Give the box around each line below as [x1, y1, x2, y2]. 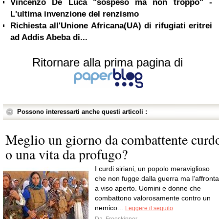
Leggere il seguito [125, 205, 173, 212]
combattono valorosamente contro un [95, 194, 211, 202]
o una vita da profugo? [5, 145, 128, 163]
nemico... [95, 204, 125, 212]
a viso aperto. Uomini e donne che [95, 184, 201, 192]
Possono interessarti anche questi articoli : [17, 108, 147, 115]
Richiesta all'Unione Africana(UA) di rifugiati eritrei [10, 21, 212, 30]
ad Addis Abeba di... [10, 33, 88, 42]
